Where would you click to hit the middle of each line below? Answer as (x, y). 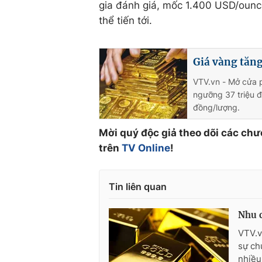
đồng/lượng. (216, 107)
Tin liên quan (138, 187)
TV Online (146, 148)
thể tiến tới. (125, 20)
